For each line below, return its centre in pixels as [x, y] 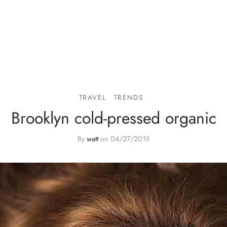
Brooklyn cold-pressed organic [113, 118]
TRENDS [128, 98]
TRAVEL [92, 98]
